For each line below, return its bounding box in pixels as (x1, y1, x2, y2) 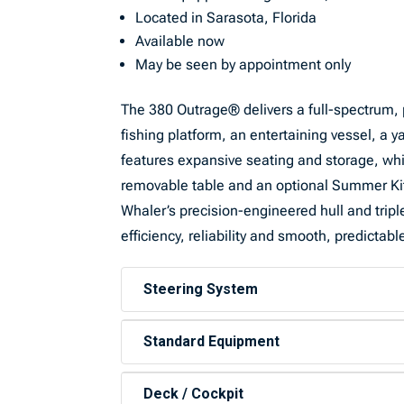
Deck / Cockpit (143, 385, 244, 402)
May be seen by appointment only (135, 56, 352, 73)
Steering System (143, 280, 259, 298)
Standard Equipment (143, 333, 280, 350)
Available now (135, 32, 225, 50)
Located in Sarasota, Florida (135, 9, 317, 26)
